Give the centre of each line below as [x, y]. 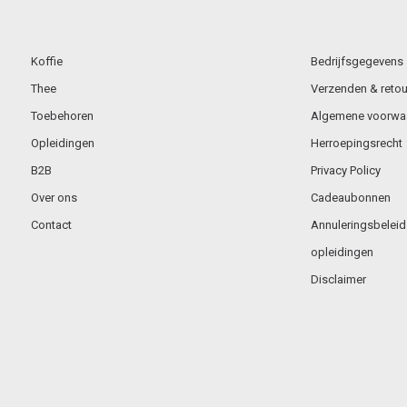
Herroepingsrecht [356, 144]
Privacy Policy [345, 171]
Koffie [47, 62]
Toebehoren [62, 116]
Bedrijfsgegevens [357, 62]
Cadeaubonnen [350, 198]
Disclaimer [338, 280]
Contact [51, 225]
